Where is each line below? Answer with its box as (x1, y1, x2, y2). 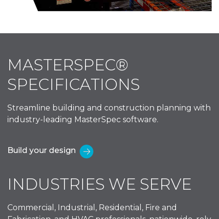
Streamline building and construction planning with (7, 103, 211, 112)
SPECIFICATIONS (7, 74, 140, 94)
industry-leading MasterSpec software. (7, 114, 158, 124)
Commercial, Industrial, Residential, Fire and (7, 202, 177, 212)
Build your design (7, 145, 76, 155)
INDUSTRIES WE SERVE (7, 174, 192, 194)
